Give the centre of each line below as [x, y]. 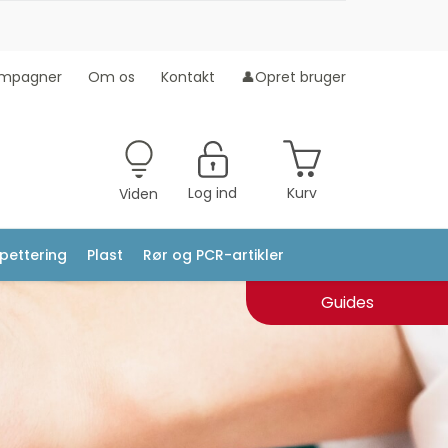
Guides [347, 302]
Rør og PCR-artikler [213, 255]
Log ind [212, 193]
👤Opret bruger [293, 77]
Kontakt [188, 77]
